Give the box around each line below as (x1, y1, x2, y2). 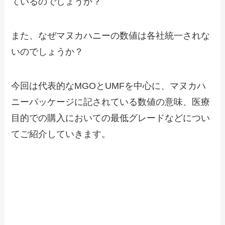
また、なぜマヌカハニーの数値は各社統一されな (11, 31, 210, 41)
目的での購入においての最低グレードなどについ (11, 113, 210, 123)
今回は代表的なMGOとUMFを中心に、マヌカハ (11, 80, 206, 91)
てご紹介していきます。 (11, 129, 111, 139)
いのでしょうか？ (11, 47, 84, 57)
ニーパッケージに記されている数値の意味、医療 (11, 96, 210, 107)
